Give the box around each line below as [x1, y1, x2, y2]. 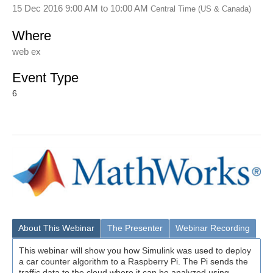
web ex [12, 46, 41, 57]
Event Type [12, 70, 79, 85]
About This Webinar [18, 223, 94, 233]
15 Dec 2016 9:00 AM [12, 2, 98, 13]
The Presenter [107, 223, 163, 233]
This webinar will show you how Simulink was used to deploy [19, 246, 251, 256]
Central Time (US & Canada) [151, 4, 251, 13]
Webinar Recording [175, 223, 250, 233]
